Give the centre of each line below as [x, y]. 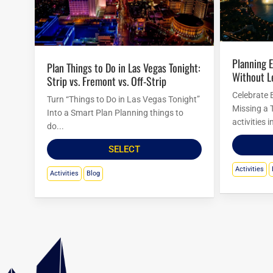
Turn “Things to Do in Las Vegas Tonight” [123, 99]
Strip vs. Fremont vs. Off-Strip [107, 81]
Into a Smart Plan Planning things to [115, 112]
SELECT [124, 149]
